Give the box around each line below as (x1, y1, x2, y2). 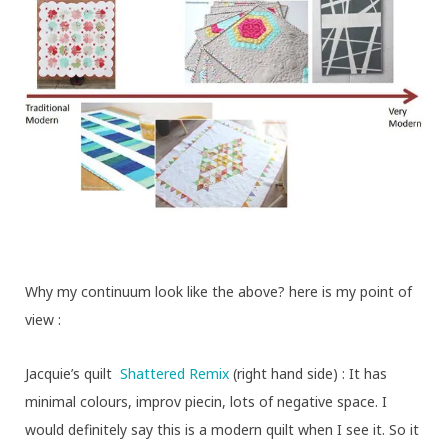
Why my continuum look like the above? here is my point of (25, 281, 412, 301)
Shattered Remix (120, 363, 233, 383)
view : (25, 309, 61, 329)
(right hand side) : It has (233, 363, 387, 383)
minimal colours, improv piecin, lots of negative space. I (25, 391, 387, 411)
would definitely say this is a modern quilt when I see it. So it (25, 419, 419, 439)
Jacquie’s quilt (25, 363, 120, 383)
